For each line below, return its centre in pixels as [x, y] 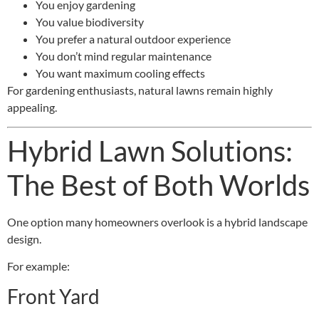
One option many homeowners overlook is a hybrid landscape [157, 221]
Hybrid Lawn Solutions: [150, 151]
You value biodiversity [90, 22]
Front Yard [53, 297]
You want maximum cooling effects [120, 73]
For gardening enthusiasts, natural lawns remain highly [140, 90]
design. [24, 239]
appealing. [32, 108]
